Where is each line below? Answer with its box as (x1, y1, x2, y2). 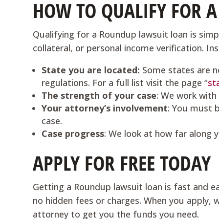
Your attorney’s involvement (42, 102, 168, 114)
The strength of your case (42, 89, 157, 101)
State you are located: (42, 64, 143, 76)
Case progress (42, 128, 105, 139)
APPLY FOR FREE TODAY (33, 149, 211, 176)
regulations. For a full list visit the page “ (42, 77, 208, 88)
